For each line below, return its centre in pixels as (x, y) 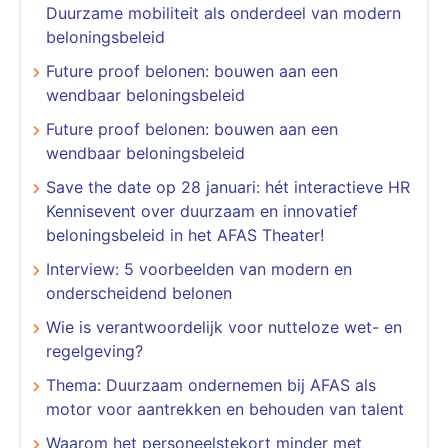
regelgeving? (94, 350)
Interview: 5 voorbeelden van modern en (199, 268)
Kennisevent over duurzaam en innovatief (202, 210)
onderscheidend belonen (139, 292)
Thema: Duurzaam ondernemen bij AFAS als (211, 384)
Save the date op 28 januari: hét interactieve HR (228, 186)
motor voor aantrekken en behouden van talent (225, 408)
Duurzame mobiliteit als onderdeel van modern (223, 12)
